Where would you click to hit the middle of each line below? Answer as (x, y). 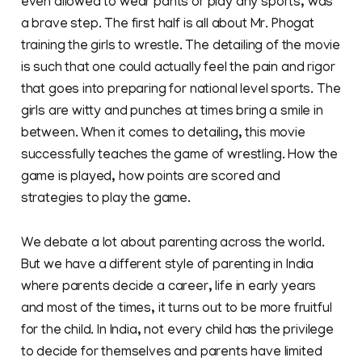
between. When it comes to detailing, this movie (163, 134)
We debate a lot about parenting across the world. (173, 244)
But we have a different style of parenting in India (167, 265)
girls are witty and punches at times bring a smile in (172, 112)
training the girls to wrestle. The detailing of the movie (181, 46)
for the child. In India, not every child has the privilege (177, 331)
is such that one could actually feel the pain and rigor (178, 68)
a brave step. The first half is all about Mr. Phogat (167, 25)
